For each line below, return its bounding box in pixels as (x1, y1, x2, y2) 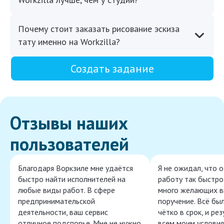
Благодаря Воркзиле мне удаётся (18, 163, 133, 173)
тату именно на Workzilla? (18, 36, 120, 48)
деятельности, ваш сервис (18, 207, 108, 217)
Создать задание (70, 61, 154, 76)
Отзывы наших (10, 111, 128, 135)
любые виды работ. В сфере (18, 185, 115, 195)
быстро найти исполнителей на (18, 174, 125, 184)
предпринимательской (18, 196, 95, 206)
